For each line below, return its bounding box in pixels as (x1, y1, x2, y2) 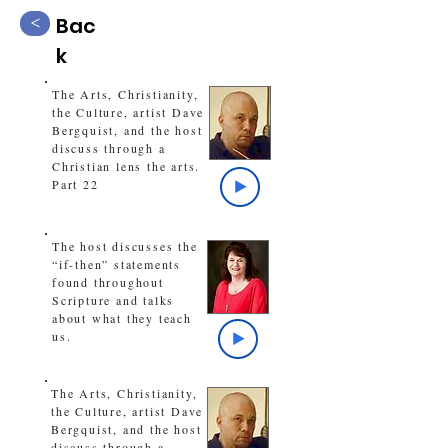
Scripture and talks (52, 292, 175, 308)
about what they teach (52, 310, 192, 326)
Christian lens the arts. (52, 158, 201, 174)
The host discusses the (52, 238, 198, 254)
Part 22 (52, 176, 99, 192)
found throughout (52, 274, 164, 290)
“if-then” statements (52, 256, 182, 272)
